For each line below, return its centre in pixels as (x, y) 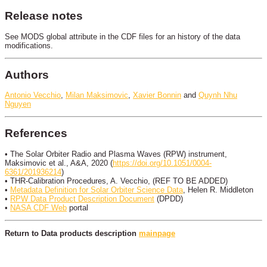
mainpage (157, 233)
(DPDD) (169, 199)
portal (77, 208)
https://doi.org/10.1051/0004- (162, 163)
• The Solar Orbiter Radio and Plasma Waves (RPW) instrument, (116, 154)
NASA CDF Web (38, 208)
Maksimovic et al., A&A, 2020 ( (59, 163)
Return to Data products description (72, 233)
